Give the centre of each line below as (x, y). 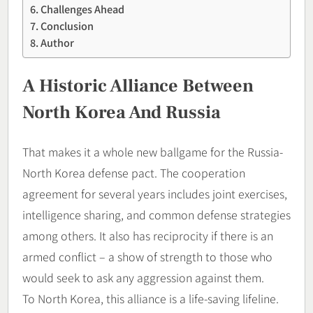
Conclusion (67, 25)
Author (57, 42)
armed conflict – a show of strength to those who (147, 256)
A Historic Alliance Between (138, 86)
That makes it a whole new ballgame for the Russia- (153, 151)
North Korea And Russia (122, 113)
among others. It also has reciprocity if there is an (148, 235)
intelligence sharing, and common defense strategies (156, 214)
